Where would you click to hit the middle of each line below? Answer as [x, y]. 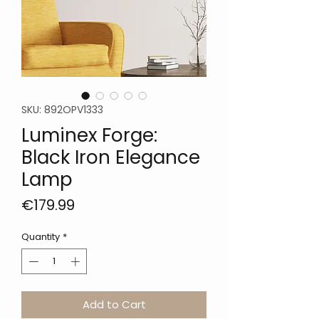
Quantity [41, 237]
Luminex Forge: [89, 136]
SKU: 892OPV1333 [62, 110]
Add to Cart [114, 304]
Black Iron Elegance [111, 158]
